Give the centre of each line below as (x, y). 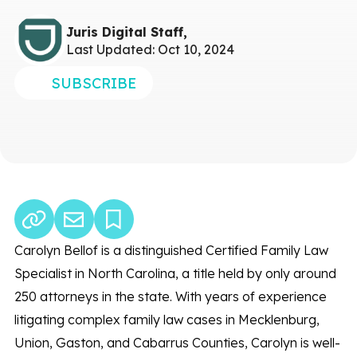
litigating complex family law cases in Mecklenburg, (167, 320)
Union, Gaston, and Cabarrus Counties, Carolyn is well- (177, 343)
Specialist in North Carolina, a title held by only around (175, 273)
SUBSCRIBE (93, 83)
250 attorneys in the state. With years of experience (170, 296)
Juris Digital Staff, (126, 31)
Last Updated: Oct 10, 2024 (150, 49)
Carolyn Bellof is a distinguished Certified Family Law (171, 250)
